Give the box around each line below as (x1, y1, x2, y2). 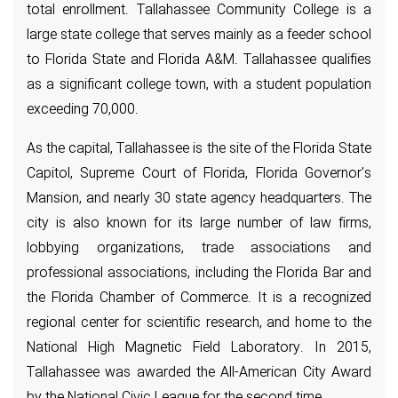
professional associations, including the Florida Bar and (27, 263, 371, 285)
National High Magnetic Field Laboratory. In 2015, (27, 338, 371, 360)
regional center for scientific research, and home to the (27, 313, 371, 335)
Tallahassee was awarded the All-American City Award (27, 362, 371, 385)
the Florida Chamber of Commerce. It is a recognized (27, 288, 371, 310)
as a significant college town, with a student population (27, 75, 371, 97)
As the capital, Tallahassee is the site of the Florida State (27, 139, 371, 161)
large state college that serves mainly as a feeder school (27, 25, 371, 47)
